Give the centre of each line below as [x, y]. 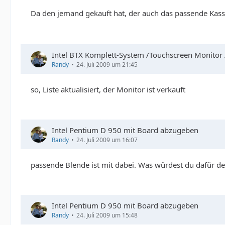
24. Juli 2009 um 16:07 [107, 140]
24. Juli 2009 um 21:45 [107, 65]
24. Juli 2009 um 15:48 [107, 215]
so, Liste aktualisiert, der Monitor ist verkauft [108, 90]
